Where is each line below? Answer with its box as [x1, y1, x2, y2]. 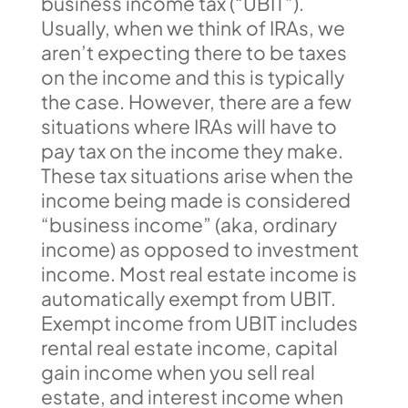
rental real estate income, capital [40, 334, 338, 360]
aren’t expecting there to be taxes [40, 39, 347, 65]
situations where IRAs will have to [40, 113, 337, 138]
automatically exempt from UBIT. [40, 285, 336, 311]
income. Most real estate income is [40, 260, 357, 286]
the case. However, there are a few [40, 88, 352, 114]
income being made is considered [40, 187, 351, 212]
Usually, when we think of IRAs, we [40, 15, 345, 40]
